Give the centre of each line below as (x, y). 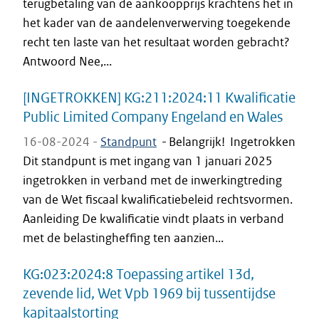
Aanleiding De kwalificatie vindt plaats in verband (153, 219)
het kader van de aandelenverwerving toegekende (157, 23)
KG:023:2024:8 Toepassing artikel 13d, (138, 274)
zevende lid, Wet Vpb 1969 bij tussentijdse (149, 293)
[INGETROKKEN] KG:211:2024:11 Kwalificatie (159, 97)
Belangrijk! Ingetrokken (232, 142)
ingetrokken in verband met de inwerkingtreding (152, 180)
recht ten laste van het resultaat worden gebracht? (156, 42)
